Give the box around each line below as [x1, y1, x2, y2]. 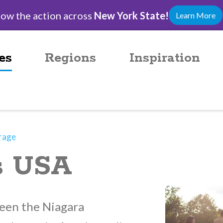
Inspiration [129, 50, 200, 66]
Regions [45, 50, 97, 66]
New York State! [94, 9, 169, 21]
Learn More [175, 10, 216, 20]
